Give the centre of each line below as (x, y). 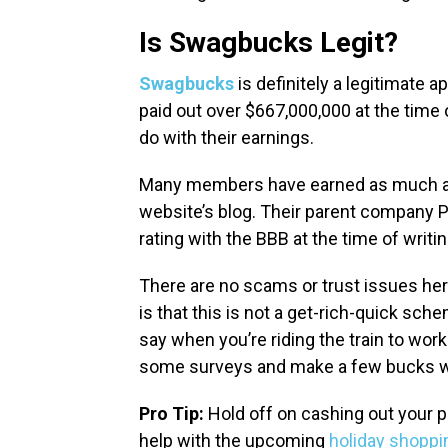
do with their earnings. (230, 138)
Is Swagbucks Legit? (268, 43)
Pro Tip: (171, 414)
